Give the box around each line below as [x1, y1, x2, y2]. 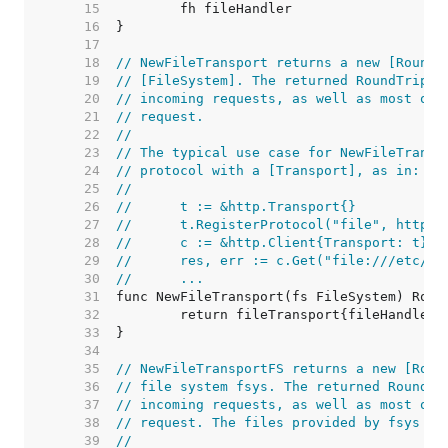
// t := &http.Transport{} [180, 199, 356, 214]
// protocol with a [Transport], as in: [116, 163, 420, 178]
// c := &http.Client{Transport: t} [180, 235, 428, 250]
